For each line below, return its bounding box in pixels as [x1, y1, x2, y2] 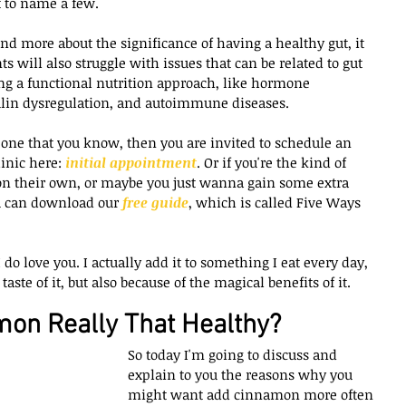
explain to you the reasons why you [128, 364, 356, 383]
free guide [122, 192, 188, 211]
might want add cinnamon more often [128, 384, 377, 403]
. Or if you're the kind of [197, 152, 350, 171]
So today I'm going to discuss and [128, 344, 341, 363]
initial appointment [65, 152, 197, 171]
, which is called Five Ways [188, 192, 364, 211]
